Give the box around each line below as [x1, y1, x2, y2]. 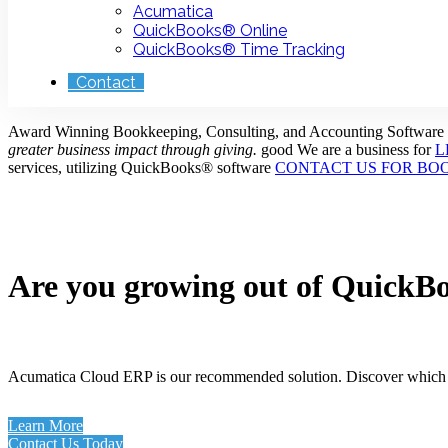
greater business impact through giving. [8, 141, 257, 158]
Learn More [8, 416, 83, 434]
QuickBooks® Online [133, 21, 287, 40]
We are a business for [297, 141, 431, 158]
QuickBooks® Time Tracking [133, 40, 345, 59]
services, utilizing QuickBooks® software [8, 159, 271, 176]
